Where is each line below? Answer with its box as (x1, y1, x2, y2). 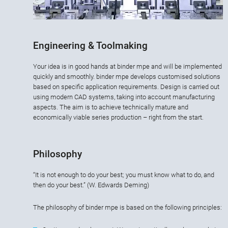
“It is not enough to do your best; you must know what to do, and (33, 171, 214, 179)
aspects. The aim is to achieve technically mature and (33, 103, 188, 111)
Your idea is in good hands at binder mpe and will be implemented (33, 63, 222, 71)
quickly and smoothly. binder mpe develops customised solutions (33, 73, 220, 81)
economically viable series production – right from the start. (33, 113, 204, 122)
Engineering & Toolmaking (33, 40, 148, 52)
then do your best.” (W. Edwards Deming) (33, 181, 149, 189)
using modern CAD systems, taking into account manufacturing (33, 93, 215, 101)
